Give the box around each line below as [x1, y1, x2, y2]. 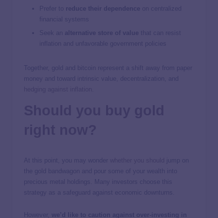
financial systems [39, 16, 89, 23]
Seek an [39, 29, 65, 36]
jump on [164, 156, 189, 164]
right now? [24, 122, 97, 138]
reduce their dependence [66, 5, 140, 13]
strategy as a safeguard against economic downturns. [24, 188, 175, 196]
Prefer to [39, 5, 66, 13]
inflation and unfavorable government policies [39, 39, 166, 47]
